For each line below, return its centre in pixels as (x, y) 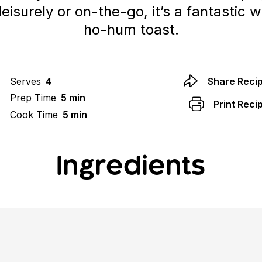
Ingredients (131, 167)
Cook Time (34, 114)
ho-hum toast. (131, 29)
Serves (25, 81)
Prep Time (33, 98)
